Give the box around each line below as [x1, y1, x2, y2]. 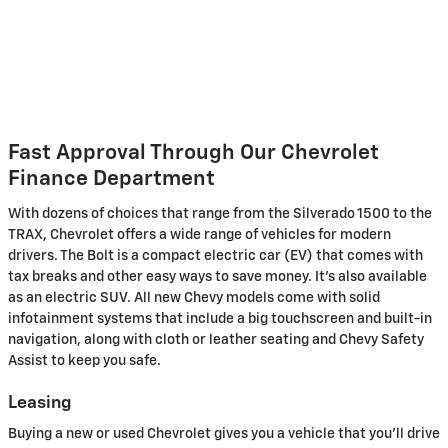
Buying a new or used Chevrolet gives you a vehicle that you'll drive [8, 427, 440, 441]
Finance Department [8, 169, 215, 190]
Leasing [8, 393, 72, 412]
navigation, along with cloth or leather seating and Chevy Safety [8, 332, 424, 347]
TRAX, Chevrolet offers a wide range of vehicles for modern [8, 227, 391, 242]
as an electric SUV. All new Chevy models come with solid [8, 290, 380, 305]
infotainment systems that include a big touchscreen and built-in [8, 311, 432, 326]
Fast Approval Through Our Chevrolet [8, 143, 379, 164]
